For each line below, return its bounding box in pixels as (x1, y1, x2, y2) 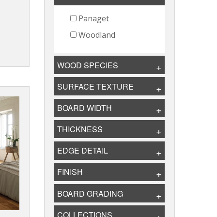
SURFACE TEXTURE (57, 80, 134, 92)
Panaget (76, 13, 109, 24)
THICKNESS (57, 124, 103, 135)
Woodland (76, 30, 115, 41)
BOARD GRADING (57, 187, 124, 199)
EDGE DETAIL (57, 145, 108, 156)
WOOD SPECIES (57, 59, 119, 71)
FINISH (57, 166, 83, 178)
